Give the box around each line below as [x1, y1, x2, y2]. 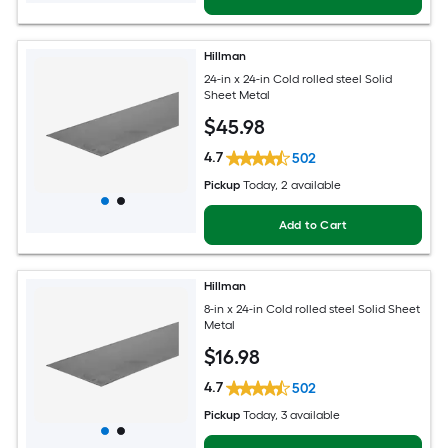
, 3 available [275, 408, 341, 423]
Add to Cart [278, 218, 348, 233]
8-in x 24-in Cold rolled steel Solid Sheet [204, 301, 421, 316]
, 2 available [275, 178, 342, 193]
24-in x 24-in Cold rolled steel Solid [204, 71, 393, 86]
